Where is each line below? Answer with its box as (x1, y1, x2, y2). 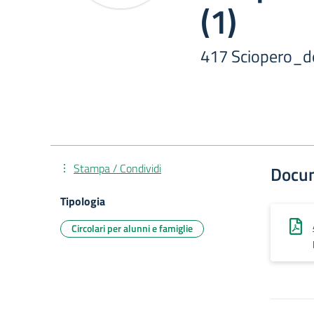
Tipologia (60, 193, 105, 210)
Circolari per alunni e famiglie (71, 221, 193, 235)
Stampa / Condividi (74, 160, 161, 177)
